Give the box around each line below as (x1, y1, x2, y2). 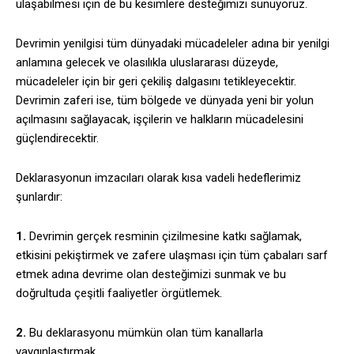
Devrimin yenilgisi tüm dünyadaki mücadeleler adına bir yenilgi (16, 36, 330, 51)
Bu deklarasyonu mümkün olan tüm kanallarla (26, 326, 263, 341)
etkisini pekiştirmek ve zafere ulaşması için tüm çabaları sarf (16, 248, 328, 263)
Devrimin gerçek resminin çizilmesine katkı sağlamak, (26, 229, 302, 244)
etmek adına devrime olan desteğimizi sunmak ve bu (16, 267, 286, 282)
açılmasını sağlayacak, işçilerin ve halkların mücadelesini (16, 112, 303, 127)
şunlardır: (16, 190, 62, 205)
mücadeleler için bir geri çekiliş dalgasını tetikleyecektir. (16, 74, 296, 89)
